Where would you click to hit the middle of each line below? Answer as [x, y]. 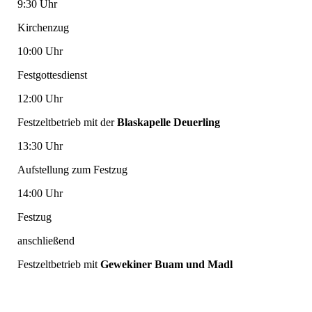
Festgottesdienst [52, 75]
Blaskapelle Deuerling [169, 123]
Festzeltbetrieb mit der [67, 123]
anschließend [46, 241]
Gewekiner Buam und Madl [166, 265]
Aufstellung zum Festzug [72, 170]
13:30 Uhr [40, 146]
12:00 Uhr [40, 99]
